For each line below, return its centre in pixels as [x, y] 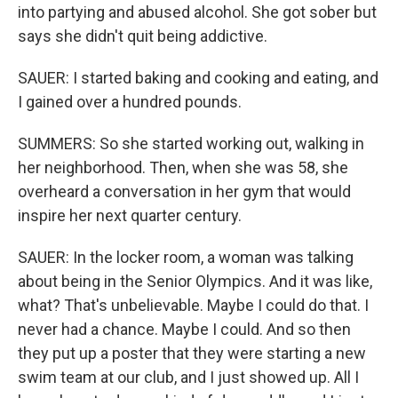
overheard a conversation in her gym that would [184, 191]
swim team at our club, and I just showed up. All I [188, 377]
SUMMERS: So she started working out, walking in [191, 143]
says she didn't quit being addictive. [143, 36]
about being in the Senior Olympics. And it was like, [195, 281]
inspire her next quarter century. [130, 215]
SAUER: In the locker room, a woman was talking [186, 257]
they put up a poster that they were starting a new [192, 353]
